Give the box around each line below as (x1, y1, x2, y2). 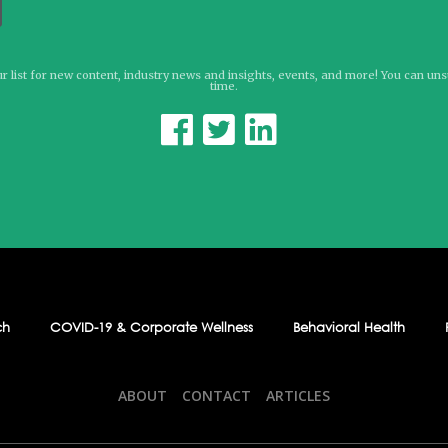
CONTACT (182, 386, 251, 405)
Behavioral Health (293, 319, 405, 336)
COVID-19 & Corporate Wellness (50, 319, 253, 336)
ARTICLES (266, 386, 330, 405)
